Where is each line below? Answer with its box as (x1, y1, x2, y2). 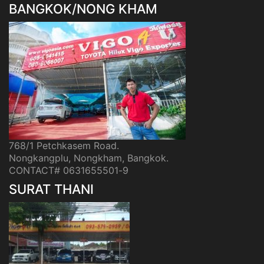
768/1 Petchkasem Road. (9, 139, 119, 151)
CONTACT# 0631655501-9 (9, 164, 128, 176)
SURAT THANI (9, 181, 94, 197)
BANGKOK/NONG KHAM (9, 1, 157, 17)
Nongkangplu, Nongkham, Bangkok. (9, 151, 169, 164)
